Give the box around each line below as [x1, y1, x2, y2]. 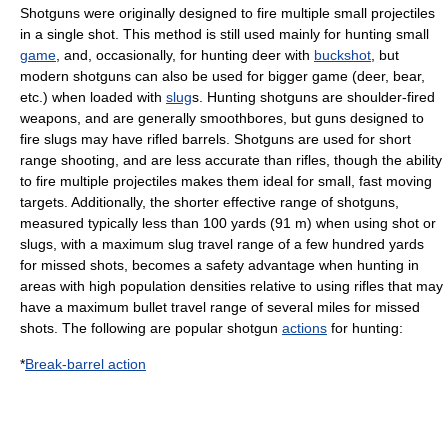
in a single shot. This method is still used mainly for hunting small [20, 26, 429, 42]
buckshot [314, 47, 371, 63]
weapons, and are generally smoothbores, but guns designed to [20, 110, 424, 126]
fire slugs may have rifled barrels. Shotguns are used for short [20, 131, 411, 147]
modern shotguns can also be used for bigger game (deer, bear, [20, 68, 425, 84]
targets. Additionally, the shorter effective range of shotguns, [20, 194, 399, 210]
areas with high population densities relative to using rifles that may [20, 278, 443, 294]
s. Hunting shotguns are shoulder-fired [192, 89, 435, 105]
